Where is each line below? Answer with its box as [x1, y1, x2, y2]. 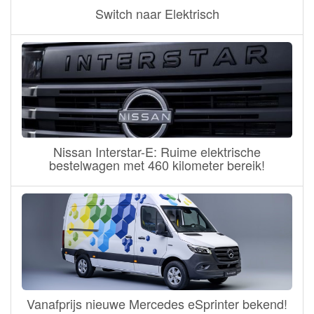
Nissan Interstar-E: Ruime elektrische [53, 142, 261, 161]
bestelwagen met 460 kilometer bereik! [49, 156, 265, 175]
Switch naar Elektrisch [95, 4, 219, 22]
